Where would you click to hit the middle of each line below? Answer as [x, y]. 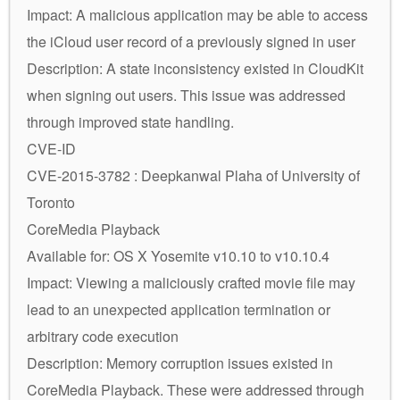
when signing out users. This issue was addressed [186, 95]
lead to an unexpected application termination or [179, 309]
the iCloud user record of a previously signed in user [191, 41]
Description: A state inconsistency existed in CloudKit [195, 68]
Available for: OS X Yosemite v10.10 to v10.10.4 [178, 255]
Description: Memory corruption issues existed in [180, 362]
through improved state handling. [130, 121]
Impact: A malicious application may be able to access [197, 14]
